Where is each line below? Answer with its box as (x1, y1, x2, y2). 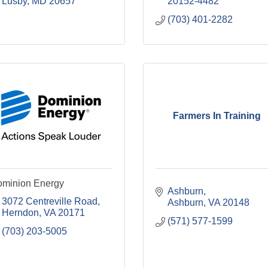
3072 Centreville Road (1, 196, 98, 206)
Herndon (1, 208, 39, 218)
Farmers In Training (173, 110, 261, 121)
